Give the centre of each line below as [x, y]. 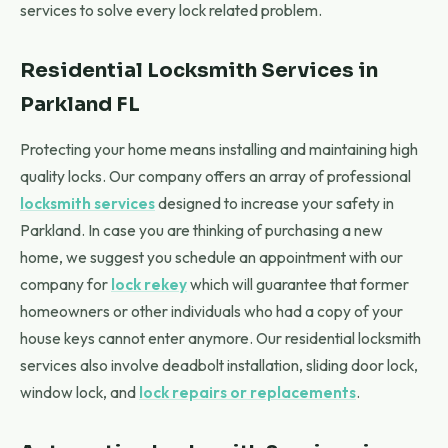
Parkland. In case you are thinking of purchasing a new [201, 230]
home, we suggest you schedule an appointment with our [211, 257]
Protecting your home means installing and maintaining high [219, 149]
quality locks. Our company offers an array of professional [215, 176]
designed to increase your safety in [274, 203]
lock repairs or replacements [247, 392]
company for [65, 284]
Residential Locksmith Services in [199, 70]
